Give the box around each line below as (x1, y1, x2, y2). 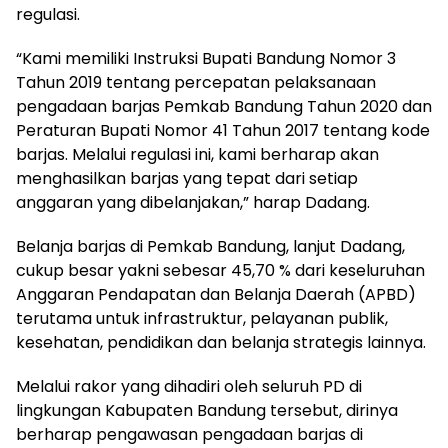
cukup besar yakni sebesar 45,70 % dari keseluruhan (16, 259, 425, 283)
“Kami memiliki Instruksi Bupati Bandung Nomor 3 (16, 47, 396, 71)
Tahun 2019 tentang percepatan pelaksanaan (16, 71, 376, 95)
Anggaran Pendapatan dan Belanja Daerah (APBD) (16, 283, 416, 307)
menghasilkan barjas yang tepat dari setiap (16, 167, 358, 191)
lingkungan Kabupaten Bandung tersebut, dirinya (16, 399, 398, 423)
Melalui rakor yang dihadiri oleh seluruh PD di (16, 375, 362, 399)
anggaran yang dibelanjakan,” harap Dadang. (16, 191, 370, 215)
